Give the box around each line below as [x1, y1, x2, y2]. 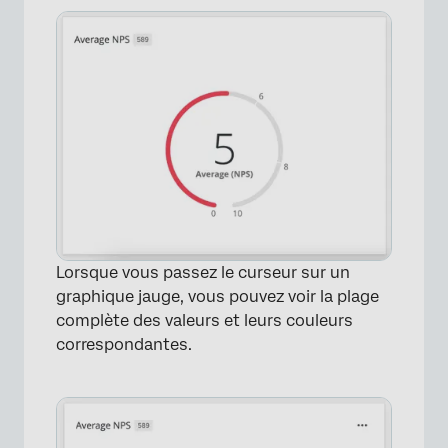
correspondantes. [56, 334, 192, 354]
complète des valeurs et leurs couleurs [56, 310, 353, 330]
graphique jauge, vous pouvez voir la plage [56, 286, 379, 306]
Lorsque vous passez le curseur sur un [56, 262, 350, 282]
